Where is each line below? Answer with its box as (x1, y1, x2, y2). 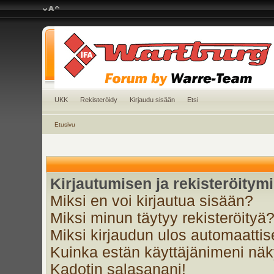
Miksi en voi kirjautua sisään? (50, 193, 253, 209)
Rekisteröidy (80, 96, 117, 103)
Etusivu (54, 121, 75, 128)
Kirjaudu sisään (129, 96, 175, 103)
